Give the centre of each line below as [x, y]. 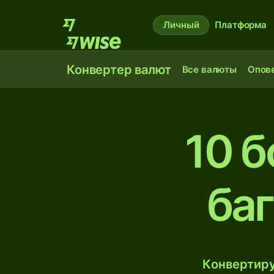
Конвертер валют [119, 70]
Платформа [241, 25]
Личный [181, 25]
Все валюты [209, 69]
